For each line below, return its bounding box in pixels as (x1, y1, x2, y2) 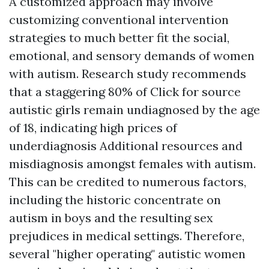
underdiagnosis (9, 138, 100, 153)
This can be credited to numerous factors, (9, 174, 246, 189)
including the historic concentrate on (9, 192, 221, 207)
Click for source (150, 84, 241, 99)
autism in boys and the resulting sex (9, 210, 213, 225)
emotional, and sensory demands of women (9, 48, 255, 63)
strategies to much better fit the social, (9, 30, 229, 45)
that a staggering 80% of (9, 84, 150, 99)
